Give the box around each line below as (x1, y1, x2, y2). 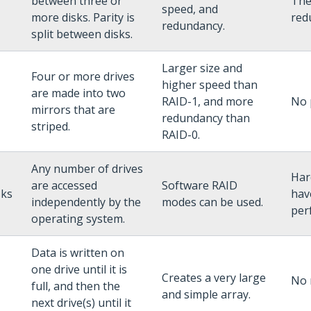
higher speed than (162, 77, 258, 92)
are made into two (31, 85, 126, 101)
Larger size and (162, 60, 242, 76)
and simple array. (162, 287, 251, 302)
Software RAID (162, 178, 237, 193)
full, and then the (31, 278, 120, 294)
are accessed (31, 178, 97, 193)
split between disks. (31, 26, 133, 42)
